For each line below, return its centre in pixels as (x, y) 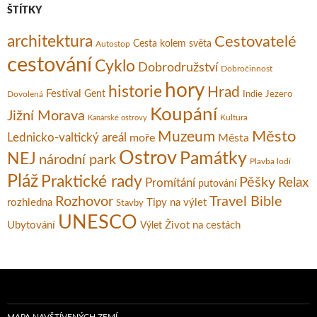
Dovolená (25, 94)
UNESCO (98, 223)
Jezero (279, 95)
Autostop (113, 44)
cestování (50, 65)
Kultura (234, 118)
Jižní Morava (46, 116)
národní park (77, 160)
